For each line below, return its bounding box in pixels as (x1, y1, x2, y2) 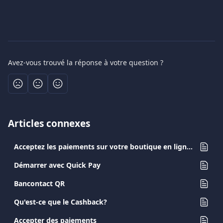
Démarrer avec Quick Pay (14, 160, 101, 170)
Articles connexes (8, 117, 90, 130)
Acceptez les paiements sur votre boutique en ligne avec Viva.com (187, 142, 193, 151)
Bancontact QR (14, 179, 65, 188)
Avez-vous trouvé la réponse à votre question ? (8, 58, 163, 67)
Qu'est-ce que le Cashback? (14, 197, 107, 207)
